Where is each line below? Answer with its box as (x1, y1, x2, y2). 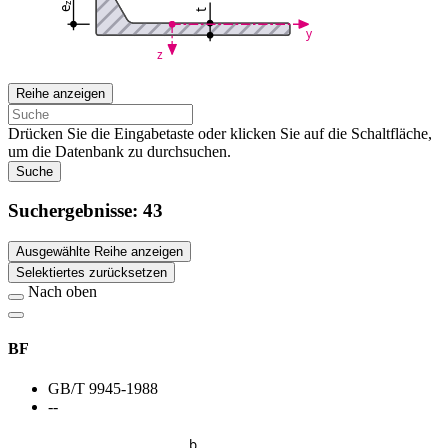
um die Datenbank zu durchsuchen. (8, 142, 231, 160)
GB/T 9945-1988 (48, 379, 158, 397)
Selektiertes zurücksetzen (16, 265, 167, 281)
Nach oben (28, 283, 97, 301)
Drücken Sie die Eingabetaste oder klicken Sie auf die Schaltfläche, (8, 124, 432, 142)
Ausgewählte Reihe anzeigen (16, 244, 183, 260)
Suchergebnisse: (8, 200, 143, 222)
